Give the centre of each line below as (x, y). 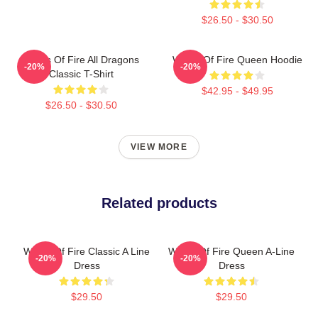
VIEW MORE (159, 147)
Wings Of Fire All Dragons (81, 59)
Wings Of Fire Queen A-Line (231, 251)
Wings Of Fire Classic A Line (87, 251)
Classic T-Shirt (81, 73)
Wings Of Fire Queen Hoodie (237, 59)
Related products (159, 203)
